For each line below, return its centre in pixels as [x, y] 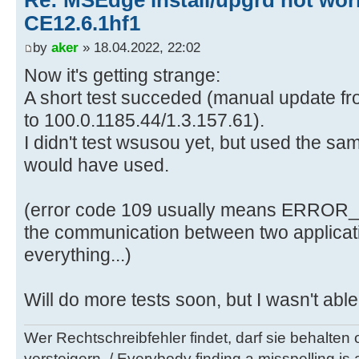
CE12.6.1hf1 [82, 24]
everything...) [78, 254]
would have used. [97, 165]
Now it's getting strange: [122, 75]
